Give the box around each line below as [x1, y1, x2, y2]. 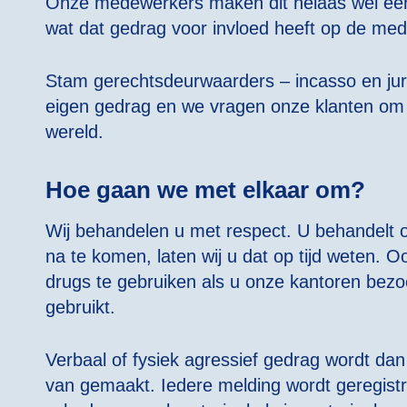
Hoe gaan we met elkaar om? [45, 176, 365, 204]
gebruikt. [45, 296, 115, 317]
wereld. [45, 122, 104, 143]
